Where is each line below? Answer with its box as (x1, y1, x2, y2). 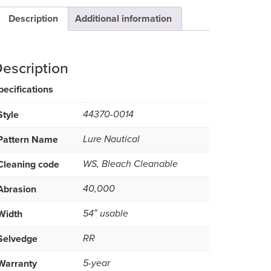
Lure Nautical (83, 133, 140, 145)
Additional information (75, 11, 172, 25)
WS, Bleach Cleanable (83, 158, 178, 170)
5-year (83, 257, 110, 269)
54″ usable (83, 207, 128, 220)
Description (8, 11, 58, 25)
